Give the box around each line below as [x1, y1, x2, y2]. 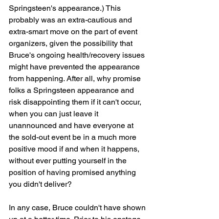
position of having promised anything [9, 168, 138, 177]
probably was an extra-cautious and [9, 15, 134, 24]
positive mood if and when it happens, [9, 144, 141, 153]
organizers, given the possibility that [9, 39, 134, 48]
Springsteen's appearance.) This [9, 3, 123, 13]
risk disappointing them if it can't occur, [9, 97, 143, 107]
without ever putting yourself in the [9, 156, 129, 165]
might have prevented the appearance [9, 62, 142, 71]
